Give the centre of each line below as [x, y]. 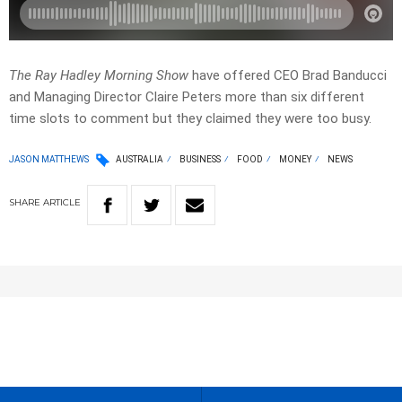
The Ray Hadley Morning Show [99, 76]
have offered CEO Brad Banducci [288, 76]
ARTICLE [62, 203]
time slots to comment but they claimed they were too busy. [190, 119]
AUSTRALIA [140, 160]
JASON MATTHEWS [49, 159]
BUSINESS [200, 160]
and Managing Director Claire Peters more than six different [187, 97]
